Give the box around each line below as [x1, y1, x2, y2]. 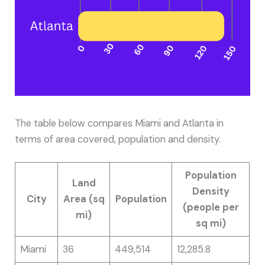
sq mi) [195, 216, 226, 230]
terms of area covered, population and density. [15, 133, 221, 146]
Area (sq [63, 192, 105, 205]
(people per [182, 201, 239, 214]
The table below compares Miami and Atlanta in [15, 117, 224, 130]
